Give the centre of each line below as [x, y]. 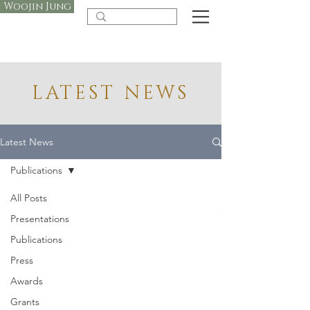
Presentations [40, 219]
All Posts [29, 198]
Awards [27, 281]
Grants [25, 302]
